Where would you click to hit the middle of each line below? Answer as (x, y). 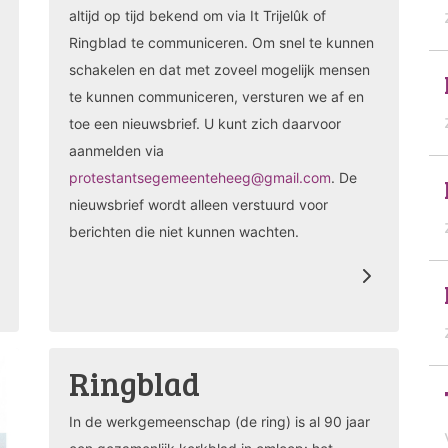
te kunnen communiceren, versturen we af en (216, 97)
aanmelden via (116, 151)
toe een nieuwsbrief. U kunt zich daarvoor (205, 124)
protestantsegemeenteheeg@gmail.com (200, 178)
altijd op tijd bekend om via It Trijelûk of (197, 16)
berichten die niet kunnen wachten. (184, 232)
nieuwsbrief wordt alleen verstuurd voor (198, 205)
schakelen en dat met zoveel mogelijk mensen (219, 70)
